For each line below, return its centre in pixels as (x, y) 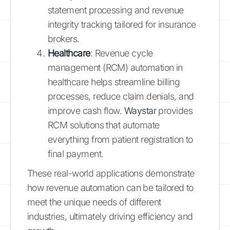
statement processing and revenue (116, 10)
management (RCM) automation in (115, 67)
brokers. (64, 39)
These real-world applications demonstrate (111, 173)
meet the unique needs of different (94, 202)
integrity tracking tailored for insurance (122, 24)
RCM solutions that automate (104, 125)
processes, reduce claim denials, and (121, 96)
